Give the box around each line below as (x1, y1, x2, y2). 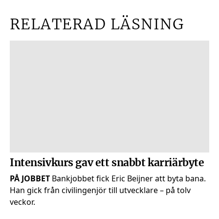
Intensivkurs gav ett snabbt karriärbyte (10, 155, 204, 169)
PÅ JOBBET (10, 173, 50, 184)
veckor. (10, 197, 35, 208)
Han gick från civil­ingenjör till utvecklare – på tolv (10, 185, 191, 196)
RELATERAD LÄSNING (10, 13, 184, 33)
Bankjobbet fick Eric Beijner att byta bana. (50, 173, 206, 184)
